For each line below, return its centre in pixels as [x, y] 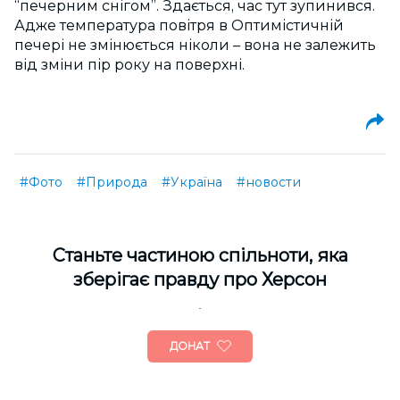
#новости [269, 183]
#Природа [112, 183]
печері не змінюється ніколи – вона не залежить [195, 46]
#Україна [192, 183]
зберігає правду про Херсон [200, 280]
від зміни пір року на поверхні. [129, 65]
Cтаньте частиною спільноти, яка [200, 256]
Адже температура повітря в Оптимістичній [179, 26]
